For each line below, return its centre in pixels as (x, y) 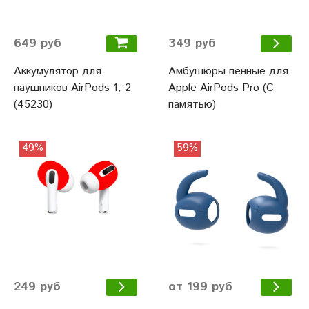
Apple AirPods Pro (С (221, 88)
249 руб (37, 287)
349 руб (192, 44)
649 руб (38, 43)
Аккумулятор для (58, 71)
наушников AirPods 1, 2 (72, 88)
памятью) (192, 105)
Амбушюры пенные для (228, 72)
